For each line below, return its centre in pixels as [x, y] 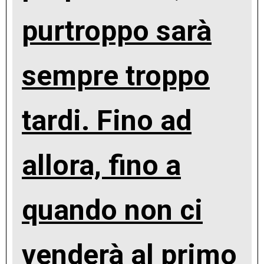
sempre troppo [116, 75]
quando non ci [112, 210]
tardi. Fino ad [107, 120]
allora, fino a [101, 165]
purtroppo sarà [117, 31]
